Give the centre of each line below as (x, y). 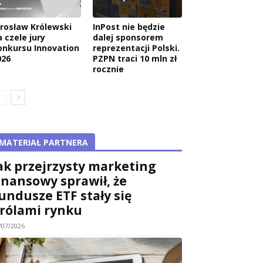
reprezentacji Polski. (136, 48)
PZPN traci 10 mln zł (135, 58)
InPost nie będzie (129, 26)
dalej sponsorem (128, 37)
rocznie (108, 69)
